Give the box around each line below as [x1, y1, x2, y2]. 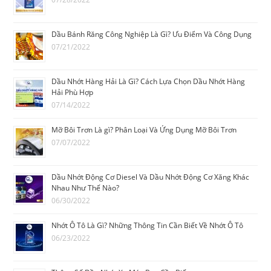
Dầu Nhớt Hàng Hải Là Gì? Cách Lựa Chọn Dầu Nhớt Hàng [51, 76, 246, 87]
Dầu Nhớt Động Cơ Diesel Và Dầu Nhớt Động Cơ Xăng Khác [51, 172, 250, 183]
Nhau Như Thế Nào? [51, 183, 120, 194]
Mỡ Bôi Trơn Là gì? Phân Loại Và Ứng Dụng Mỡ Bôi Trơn [51, 125, 237, 135]
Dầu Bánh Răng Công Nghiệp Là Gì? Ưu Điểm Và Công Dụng [51, 29, 252, 40]
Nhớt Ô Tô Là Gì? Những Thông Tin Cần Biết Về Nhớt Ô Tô [51, 220, 244, 231]
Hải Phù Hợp [51, 87, 94, 98]
